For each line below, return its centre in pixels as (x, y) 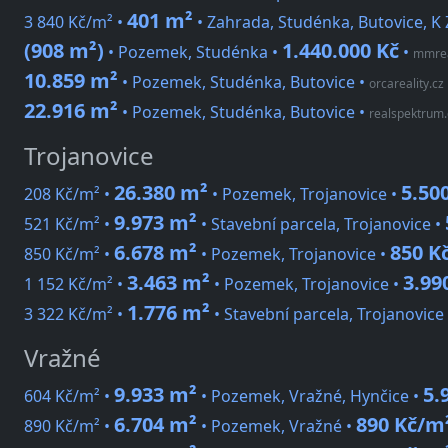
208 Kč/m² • (69, 194)
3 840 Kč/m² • (75, 22)
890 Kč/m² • (69, 426)
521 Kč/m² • (69, 224)
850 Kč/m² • (69, 254)
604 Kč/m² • (69, 396)
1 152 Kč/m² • (75, 284)
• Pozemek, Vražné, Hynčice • (310, 396)
